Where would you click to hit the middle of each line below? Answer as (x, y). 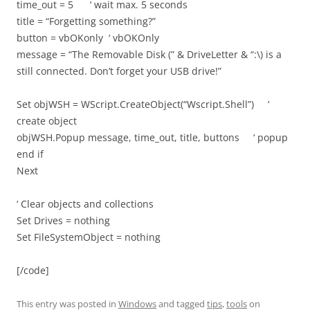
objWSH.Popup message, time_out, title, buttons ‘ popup (152, 137)
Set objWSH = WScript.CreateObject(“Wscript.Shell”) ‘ (143, 104)
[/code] (33, 270)
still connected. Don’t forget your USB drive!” (119, 71)
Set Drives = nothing (63, 220)
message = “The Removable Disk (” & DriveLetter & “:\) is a (149, 54)
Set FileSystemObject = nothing (89, 237)
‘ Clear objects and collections (85, 203)
